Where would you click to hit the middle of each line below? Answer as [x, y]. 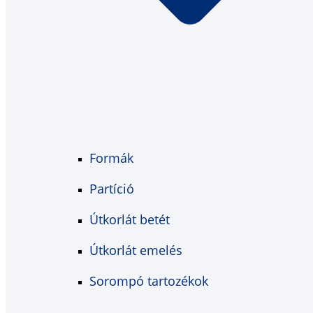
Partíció [112, 188]
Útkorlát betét [130, 219]
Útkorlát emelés [136, 250]
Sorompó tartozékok [149, 281]
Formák [111, 158]
